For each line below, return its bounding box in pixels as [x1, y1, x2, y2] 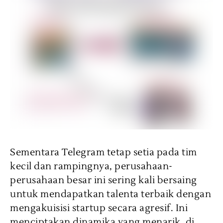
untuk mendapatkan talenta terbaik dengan [10, 188, 211, 201]
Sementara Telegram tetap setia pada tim [10, 146, 197, 159]
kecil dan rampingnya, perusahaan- [10, 160, 173, 173]
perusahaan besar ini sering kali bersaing [10, 174, 197, 187]
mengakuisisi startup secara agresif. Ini [10, 202, 188, 215]
